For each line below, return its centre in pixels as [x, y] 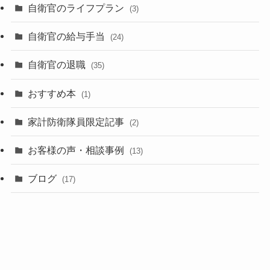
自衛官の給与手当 [68, 36]
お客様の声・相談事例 [77, 150]
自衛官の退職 [58, 65]
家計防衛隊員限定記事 [77, 121]
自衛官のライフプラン [77, 8]
